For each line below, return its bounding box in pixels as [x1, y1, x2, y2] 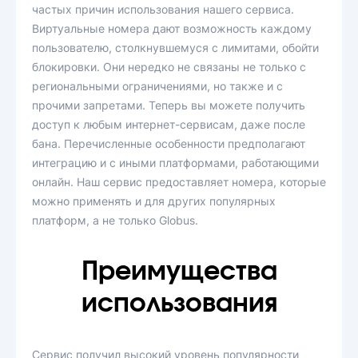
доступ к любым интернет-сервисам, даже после [32, 117, 305, 131]
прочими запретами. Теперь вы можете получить [32, 98, 305, 112]
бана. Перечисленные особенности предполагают [32, 137, 305, 150]
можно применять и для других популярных [32, 194, 276, 208]
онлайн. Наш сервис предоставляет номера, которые [32, 175, 326, 189]
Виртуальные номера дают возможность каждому [32, 22, 312, 35]
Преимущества [81, 259, 277, 284]
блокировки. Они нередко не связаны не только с [32, 60, 306, 74]
